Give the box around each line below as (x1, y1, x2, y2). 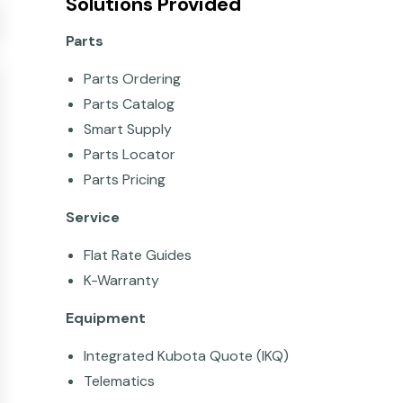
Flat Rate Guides (84, 246, 192, 264)
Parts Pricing (84, 170, 166, 189)
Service (66, 208, 120, 227)
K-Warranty (84, 271, 159, 290)
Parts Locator (84, 145, 175, 164)
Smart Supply (84, 120, 172, 139)
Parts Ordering (84, 69, 181, 88)
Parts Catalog (84, 94, 175, 113)
